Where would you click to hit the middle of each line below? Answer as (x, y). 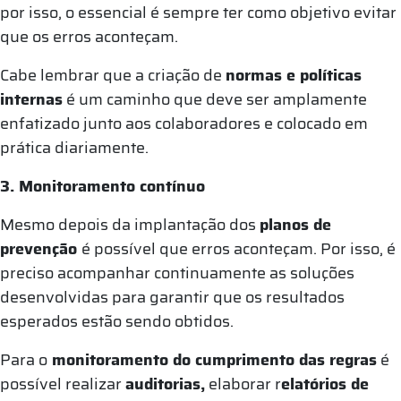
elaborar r (243, 384)
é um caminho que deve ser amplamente (215, 99)
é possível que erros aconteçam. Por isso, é (239, 248)
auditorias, (165, 384)
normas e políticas (294, 75)
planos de (295, 224)
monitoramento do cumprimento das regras (212, 359)
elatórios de (325, 384)
